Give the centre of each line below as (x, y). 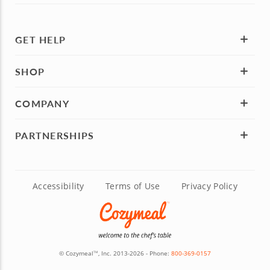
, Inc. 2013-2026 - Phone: (135, 253)
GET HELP (41, 39)
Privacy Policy (209, 186)
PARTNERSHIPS (55, 135)
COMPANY (42, 103)
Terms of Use (133, 186)
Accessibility (58, 186)
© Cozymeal (76, 253)
